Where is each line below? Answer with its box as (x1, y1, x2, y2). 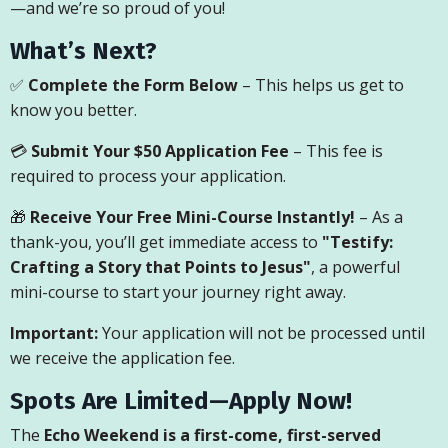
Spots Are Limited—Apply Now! (10, 387, 352, 416)
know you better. (10, 99, 137, 122)
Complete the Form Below (28, 74, 238, 97)
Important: (10, 322, 98, 345)
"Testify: (322, 231, 393, 254)
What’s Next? (10, 37, 157, 66)
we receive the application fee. (10, 347, 235, 370)
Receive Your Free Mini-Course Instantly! (30, 206, 355, 229)
